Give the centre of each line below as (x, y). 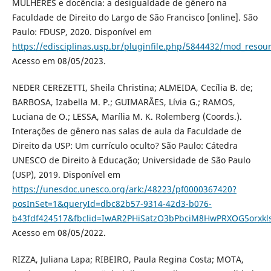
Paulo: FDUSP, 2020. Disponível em (82, 32)
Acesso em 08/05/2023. (59, 61)
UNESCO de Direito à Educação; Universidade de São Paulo (131, 160)
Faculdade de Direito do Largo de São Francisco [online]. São (135, 18)
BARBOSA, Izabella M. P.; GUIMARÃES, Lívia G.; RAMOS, (123, 102)
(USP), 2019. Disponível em (66, 175)
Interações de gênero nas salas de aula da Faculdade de (126, 131)
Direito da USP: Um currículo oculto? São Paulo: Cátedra (125, 146)
